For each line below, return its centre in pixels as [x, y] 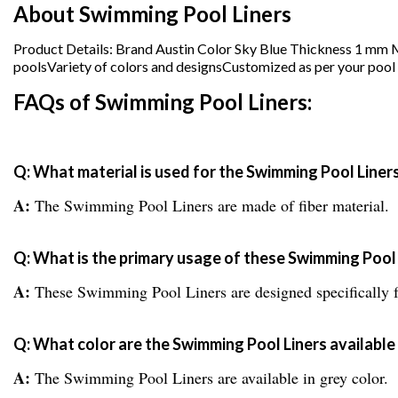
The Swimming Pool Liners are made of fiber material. [212, 206]
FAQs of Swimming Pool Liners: [163, 102]
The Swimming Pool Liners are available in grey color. [211, 378]
